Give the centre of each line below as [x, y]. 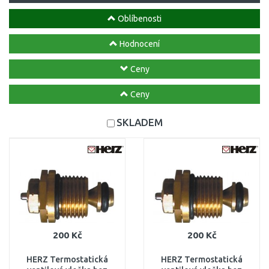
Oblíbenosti [139, 19]
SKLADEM [139, 122]
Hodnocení [139, 44]
